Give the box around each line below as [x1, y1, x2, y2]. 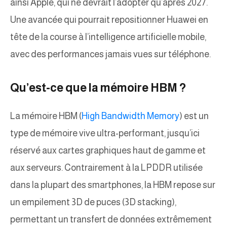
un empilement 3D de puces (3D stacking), [10, 197, 176, 208]
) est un [179, 111, 209, 122]
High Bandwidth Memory [82, 111, 179, 122]
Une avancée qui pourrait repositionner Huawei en [10, 15, 208, 25]
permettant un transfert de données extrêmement [10, 214, 212, 225]
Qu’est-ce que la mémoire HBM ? [10, 81, 186, 95]
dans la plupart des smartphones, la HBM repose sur [10, 180, 215, 191]
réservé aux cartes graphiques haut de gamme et [10, 145, 206, 156]
